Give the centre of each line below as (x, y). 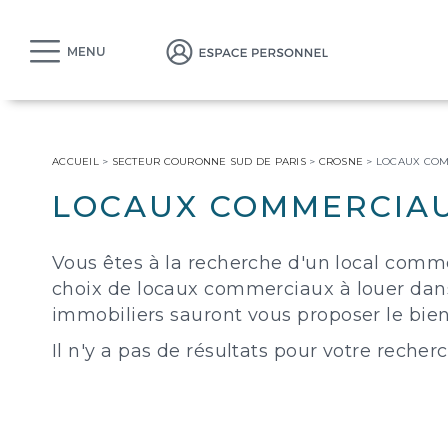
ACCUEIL (75, 161)
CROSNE (340, 161)
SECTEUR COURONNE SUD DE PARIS (208, 161)
